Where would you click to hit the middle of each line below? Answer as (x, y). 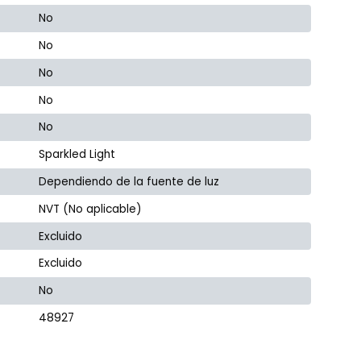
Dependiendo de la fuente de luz (129, 181)
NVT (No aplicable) (91, 209)
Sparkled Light (77, 155)
